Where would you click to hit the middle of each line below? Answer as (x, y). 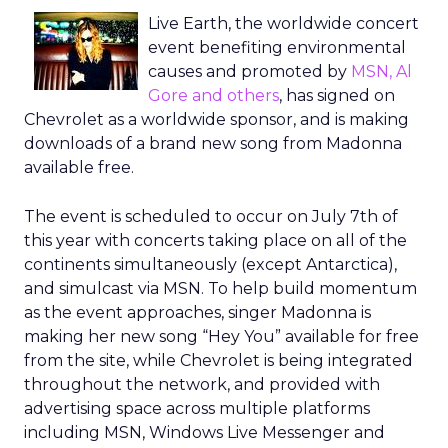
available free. (79, 167)
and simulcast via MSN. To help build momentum (220, 288)
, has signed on (337, 95)
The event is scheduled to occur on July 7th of (211, 216)
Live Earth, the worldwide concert (283, 23)
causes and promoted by (249, 71)
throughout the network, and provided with (202, 384)
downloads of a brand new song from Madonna (213, 143)
